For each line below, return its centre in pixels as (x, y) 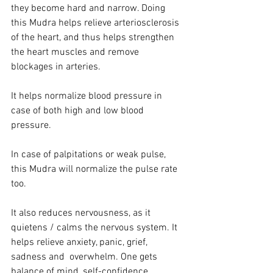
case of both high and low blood (79, 111)
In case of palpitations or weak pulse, (90, 154)
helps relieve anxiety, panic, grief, (80, 242)
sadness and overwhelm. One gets (85, 257)
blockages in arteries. (56, 67)
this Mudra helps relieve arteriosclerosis (96, 23)
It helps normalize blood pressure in (88, 96)
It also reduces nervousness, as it (82, 213)
